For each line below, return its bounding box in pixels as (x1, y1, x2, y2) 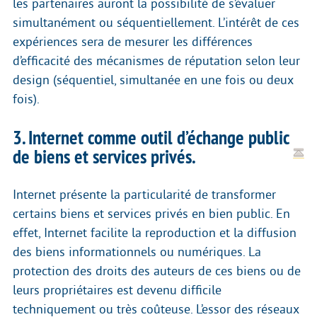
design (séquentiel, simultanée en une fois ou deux (13, 73, 293, 88)
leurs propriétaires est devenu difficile (13, 283, 221, 298)
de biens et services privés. (13, 144, 195, 170)
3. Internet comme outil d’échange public (13, 125, 289, 151)
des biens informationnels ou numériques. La (13, 245, 261, 260)
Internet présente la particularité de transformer (13, 188, 276, 202)
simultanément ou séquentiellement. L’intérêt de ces (13, 16, 299, 30)
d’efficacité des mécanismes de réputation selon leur (13, 54, 300, 69)
